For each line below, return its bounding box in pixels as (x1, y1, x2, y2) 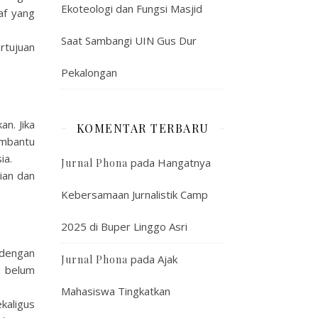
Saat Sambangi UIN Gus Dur (61, 33, 197, 48)
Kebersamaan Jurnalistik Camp (61, 187, 208, 202)
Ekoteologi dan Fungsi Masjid (61, 1, 202, 16)
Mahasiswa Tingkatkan (61, 284, 170, 298)
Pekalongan (61, 65, 117, 79)
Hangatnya (158, 155, 211, 170)
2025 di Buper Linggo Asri (61, 219, 187, 234)
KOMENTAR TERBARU (76, 121, 209, 136)
